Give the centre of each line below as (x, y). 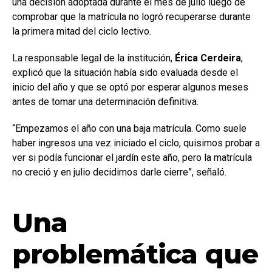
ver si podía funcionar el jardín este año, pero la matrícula (132, 158)
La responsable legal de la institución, (93, 58)
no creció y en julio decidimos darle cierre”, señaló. (119, 172)
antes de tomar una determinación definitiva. (105, 102)
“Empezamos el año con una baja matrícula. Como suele (129, 129)
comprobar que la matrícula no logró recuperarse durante (131, 17)
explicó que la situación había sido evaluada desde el (125, 73)
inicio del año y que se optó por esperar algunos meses (130, 87)
